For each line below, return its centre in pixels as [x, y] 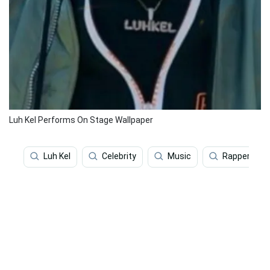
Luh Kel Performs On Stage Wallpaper [81, 120]
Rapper [236, 156]
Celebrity [119, 156]
